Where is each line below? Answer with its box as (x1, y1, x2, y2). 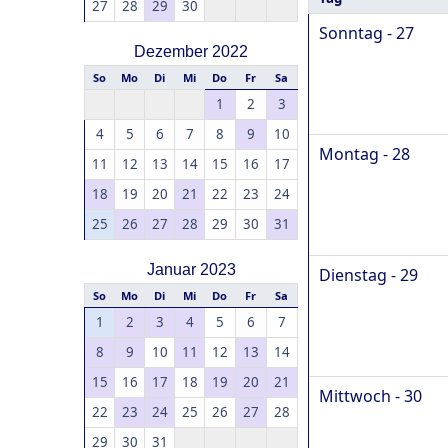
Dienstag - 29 (319, 264, 418, 287)
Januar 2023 (146, 261, 236, 278)
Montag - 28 (319, 143, 410, 166)
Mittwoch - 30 (319, 385, 422, 408)
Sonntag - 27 (319, 22, 414, 45)
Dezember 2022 (134, 43, 248, 60)
